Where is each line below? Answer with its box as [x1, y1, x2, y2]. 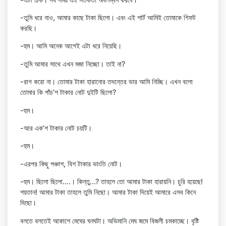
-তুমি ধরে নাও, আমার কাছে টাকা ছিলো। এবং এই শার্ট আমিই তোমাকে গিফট [20, 13, 196, 22]
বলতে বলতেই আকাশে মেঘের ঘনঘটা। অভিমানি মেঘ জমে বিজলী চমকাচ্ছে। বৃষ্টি [20, 216, 199, 225]
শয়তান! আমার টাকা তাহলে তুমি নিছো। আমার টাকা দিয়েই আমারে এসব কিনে [20, 188, 196, 197]
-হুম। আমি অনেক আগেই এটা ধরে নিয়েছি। [20, 41, 122, 50]
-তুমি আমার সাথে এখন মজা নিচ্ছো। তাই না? [20, 59, 125, 68]
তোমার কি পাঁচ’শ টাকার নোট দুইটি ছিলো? [20, 88, 116, 97]
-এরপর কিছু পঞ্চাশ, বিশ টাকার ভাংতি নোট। [20, 159, 122, 168]
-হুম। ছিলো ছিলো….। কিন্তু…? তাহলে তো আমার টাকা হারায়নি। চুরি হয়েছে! [20, 177, 203, 186]
